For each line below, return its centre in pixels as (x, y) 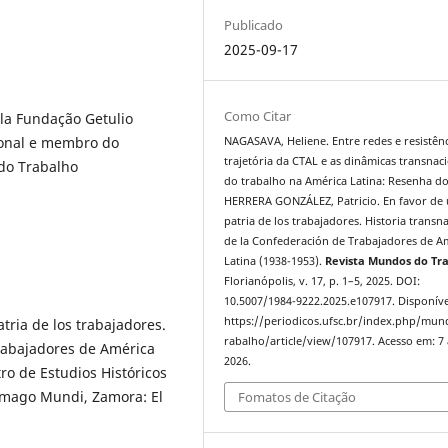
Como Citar (258, 116)
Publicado (254, 25)
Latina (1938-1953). (275, 261)
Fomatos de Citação (297, 396)
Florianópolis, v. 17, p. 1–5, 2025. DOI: (322, 281)
